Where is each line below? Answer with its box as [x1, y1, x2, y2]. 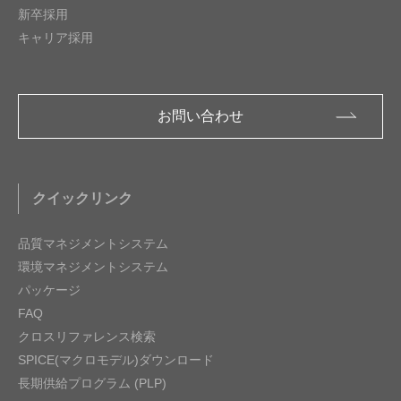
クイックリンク [32, 191, 132, 207]
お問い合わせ [158, 108, 243, 124]
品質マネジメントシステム [18, 236, 168, 252]
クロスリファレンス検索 [18, 329, 156, 345]
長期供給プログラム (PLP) [18, 376, 166, 391]
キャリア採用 [18, 30, 93, 46]
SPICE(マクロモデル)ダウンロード [18, 353, 214, 368]
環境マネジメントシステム [18, 260, 168, 275]
